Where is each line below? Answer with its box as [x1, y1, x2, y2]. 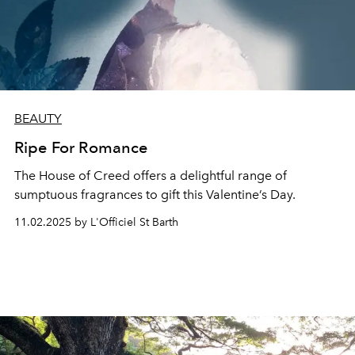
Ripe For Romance [14, 138, 148, 157]
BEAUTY [14, 111, 62, 126]
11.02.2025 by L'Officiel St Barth [14, 216, 178, 229]
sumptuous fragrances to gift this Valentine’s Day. [14, 187, 296, 202]
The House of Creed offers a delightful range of [14, 168, 287, 183]
